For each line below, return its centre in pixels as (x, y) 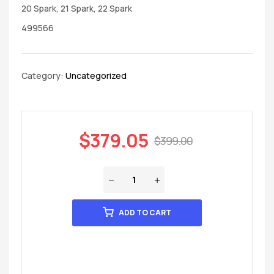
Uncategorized (96, 76)
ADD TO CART (145, 213)
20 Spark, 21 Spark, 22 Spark (77, 9)
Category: (43, 76)
